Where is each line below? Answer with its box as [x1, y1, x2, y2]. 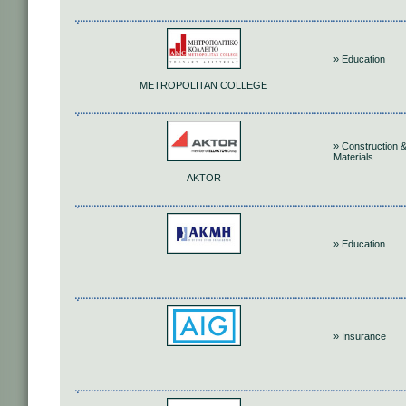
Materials [333, 151, 373, 162]
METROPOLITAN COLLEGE [140, 80, 267, 92]
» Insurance [333, 331, 386, 342]
